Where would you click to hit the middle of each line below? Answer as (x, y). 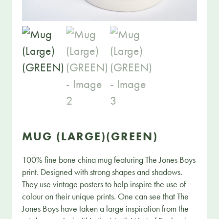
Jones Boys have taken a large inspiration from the (106, 208)
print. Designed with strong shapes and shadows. (102, 172)
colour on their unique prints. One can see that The (106, 196)
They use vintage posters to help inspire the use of (104, 184)
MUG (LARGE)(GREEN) (90, 136)
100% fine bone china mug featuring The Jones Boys (109, 159)
